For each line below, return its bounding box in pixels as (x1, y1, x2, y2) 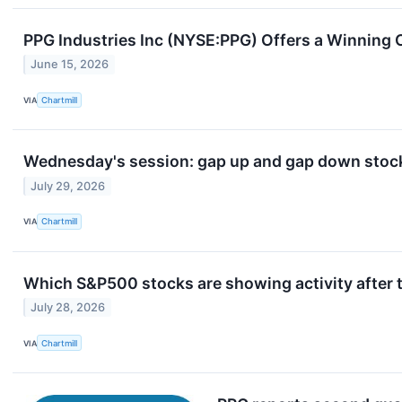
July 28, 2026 (31, 301, 106, 315)
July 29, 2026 (31, 179, 106, 193)
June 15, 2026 (31, 57, 109, 72)
